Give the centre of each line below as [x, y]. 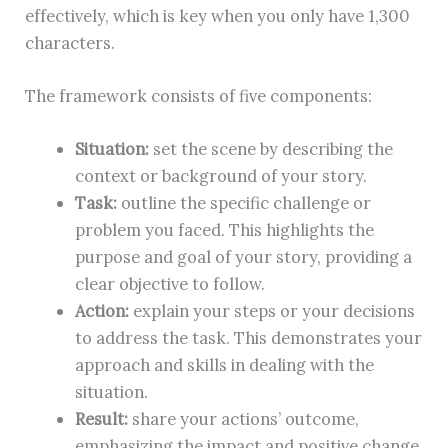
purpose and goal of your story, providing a [243, 257]
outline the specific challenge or [245, 203]
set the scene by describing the [272, 149]
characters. [72, 42]
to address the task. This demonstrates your [248, 338]
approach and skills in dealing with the [224, 365]
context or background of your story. [220, 176]
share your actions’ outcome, [245, 419]
